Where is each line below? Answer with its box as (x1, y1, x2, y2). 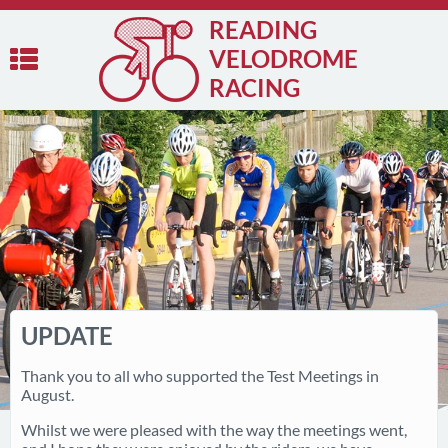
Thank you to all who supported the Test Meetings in (21, 366, 379, 385)
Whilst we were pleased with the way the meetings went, (21, 420, 407, 439)
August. (21, 385, 74, 404)
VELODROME (209, 44, 358, 73)
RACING (209, 73, 300, 102)
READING (209, 15, 317, 44)
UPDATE (21, 321, 113, 350)
